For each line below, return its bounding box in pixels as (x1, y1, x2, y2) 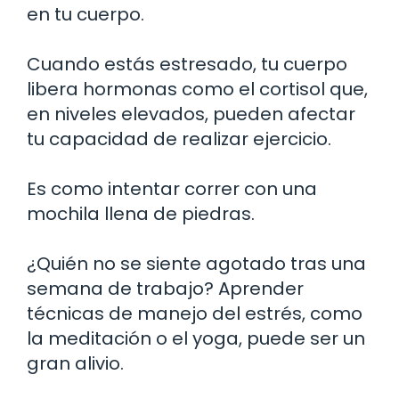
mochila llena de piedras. (27, 200, 255, 226)
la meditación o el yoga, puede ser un (27, 325, 365, 351)
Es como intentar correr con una (27, 175, 317, 201)
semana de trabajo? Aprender (27, 275, 304, 301)
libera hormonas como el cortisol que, (27, 76, 368, 102)
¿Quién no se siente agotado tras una (27, 250, 366, 276)
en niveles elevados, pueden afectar (27, 101, 355, 126)
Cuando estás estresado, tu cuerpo (27, 51, 347, 77)
